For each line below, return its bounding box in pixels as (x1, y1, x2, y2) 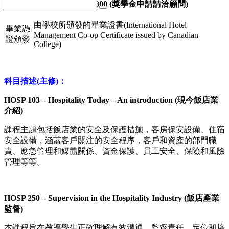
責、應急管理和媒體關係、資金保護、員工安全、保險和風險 (4, 147, 225, 156)
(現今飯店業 (175, 96, 218, 105)
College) (34, 40, 61, 49)
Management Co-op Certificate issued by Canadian (34, 31, 198, 40)
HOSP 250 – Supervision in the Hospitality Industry (4, 194, 184, 203)
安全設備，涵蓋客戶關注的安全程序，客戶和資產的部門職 (4, 136, 217, 145)
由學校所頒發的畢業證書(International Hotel (34, 20, 187, 30)
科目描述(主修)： (4, 77, 66, 86)
